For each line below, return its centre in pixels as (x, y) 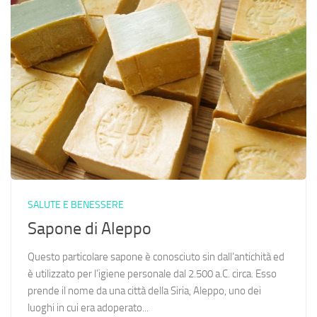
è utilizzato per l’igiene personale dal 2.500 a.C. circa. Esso (152, 273)
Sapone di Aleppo (90, 228)
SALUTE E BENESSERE (76, 204)
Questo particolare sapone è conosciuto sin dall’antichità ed (156, 257)
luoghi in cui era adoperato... (88, 307)
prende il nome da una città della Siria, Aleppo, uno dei (144, 290)
